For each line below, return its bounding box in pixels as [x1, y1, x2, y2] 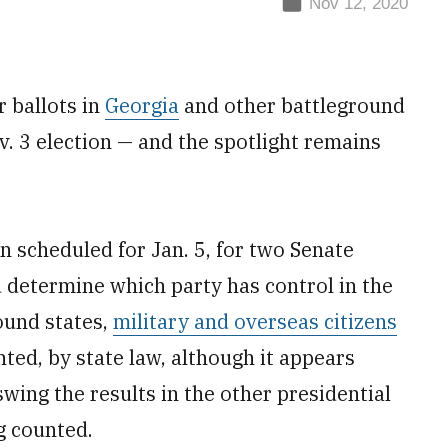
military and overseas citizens [113, 308, 397, 335]
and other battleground [179, 92, 405, 119]
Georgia [105, 92, 179, 119]
